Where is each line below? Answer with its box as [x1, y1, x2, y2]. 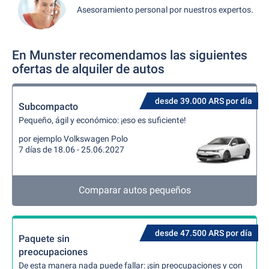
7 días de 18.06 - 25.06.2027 [19, 145, 124, 154]
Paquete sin [19, 233, 70, 244]
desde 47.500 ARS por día [155, 228, 252, 238]
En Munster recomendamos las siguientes [12, 48, 247, 62]
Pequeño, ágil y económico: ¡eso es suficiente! [19, 115, 186, 125]
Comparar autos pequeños [78, 184, 191, 196]
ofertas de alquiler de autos [12, 62, 165, 76]
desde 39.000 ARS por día [155, 96, 252, 106]
